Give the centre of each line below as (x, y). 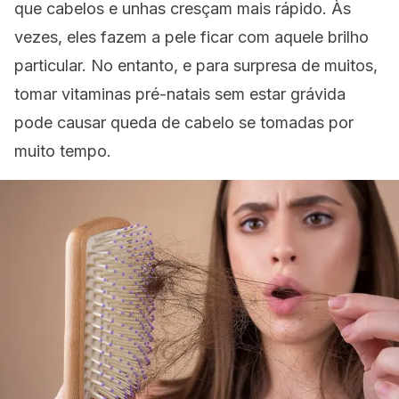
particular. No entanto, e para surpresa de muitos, (196, 65)
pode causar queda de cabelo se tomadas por (184, 122)
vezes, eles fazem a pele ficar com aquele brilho (191, 37)
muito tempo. (63, 151)
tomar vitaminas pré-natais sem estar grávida (180, 94)
